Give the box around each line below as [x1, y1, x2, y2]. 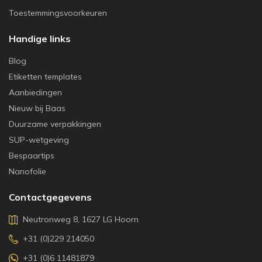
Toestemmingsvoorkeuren [9, 8, 107, 18]
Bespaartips [9, 150, 54, 161]
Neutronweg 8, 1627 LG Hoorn [23, 214, 139, 225]
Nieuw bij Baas [9, 103, 65, 113]
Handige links [9, 33, 71, 44]
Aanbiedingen [9, 87, 62, 98]
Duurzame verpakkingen [9, 119, 101, 129]
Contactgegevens [9, 191, 92, 203]
